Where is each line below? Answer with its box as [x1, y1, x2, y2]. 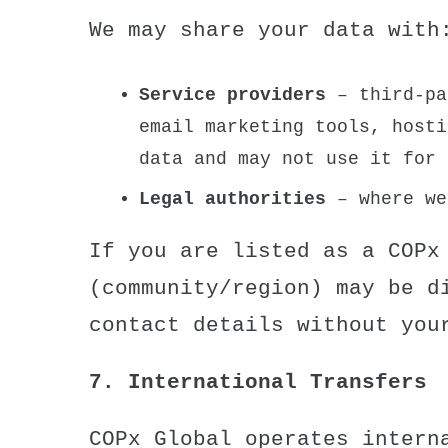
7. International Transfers [89, 370, 427, 394]
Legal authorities [139, 188, 326, 209]
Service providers [139, 84, 326, 105]
